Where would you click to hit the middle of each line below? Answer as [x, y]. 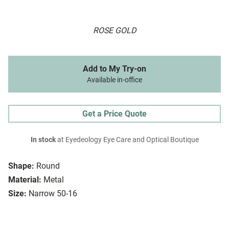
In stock [43, 140]
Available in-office [114, 80]
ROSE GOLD [114, 31]
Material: [25, 180]
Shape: [21, 166]
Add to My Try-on [114, 69]
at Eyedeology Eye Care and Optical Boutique [127, 140]
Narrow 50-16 [53, 194]
